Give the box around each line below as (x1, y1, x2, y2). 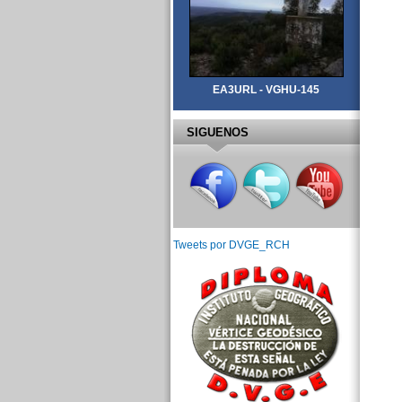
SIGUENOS (186, 126, 249, 140)
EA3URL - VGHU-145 (213, 83, 319, 96)
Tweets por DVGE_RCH (172, 238, 290, 251)
